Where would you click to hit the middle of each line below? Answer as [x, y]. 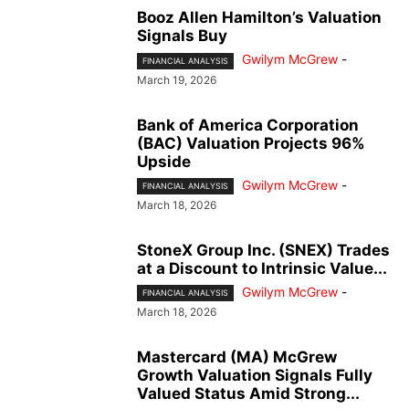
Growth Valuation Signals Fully [255, 375]
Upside [164, 161]
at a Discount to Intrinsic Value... [262, 268]
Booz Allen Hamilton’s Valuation [259, 18]
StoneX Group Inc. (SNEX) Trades [263, 250]
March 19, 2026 [177, 79]
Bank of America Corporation [248, 125]
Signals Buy [182, 36]
